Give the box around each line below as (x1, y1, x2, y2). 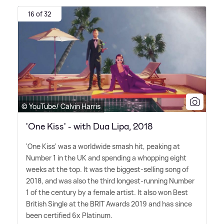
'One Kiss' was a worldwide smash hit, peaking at (26, 141, 180, 151)
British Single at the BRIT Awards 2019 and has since (26, 198, 192, 208)
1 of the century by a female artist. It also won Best (26, 187, 188, 197)
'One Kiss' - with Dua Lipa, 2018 (26, 120, 152, 132)
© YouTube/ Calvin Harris (21, 101, 100, 111)
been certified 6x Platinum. (26, 210, 112, 220)
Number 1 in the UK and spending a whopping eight (26, 152, 186, 162)
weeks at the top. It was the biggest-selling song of (26, 164, 188, 174)
